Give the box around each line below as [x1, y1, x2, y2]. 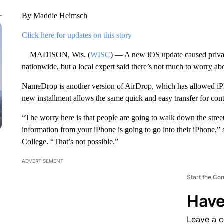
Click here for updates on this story [21, 31, 132, 39]
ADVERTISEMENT [21, 158, 63, 164]
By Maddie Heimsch [21, 11, 87, 20]
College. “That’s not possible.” [21, 137, 118, 146]
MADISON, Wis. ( [21, 50, 90, 59]
